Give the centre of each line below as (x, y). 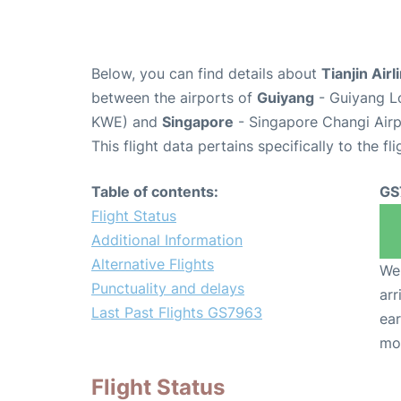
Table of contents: (155, 191)
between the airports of (174, 97)
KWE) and (127, 121)
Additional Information (167, 239)
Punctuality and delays (168, 288)
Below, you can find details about (206, 73)
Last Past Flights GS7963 (177, 312)
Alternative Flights (153, 264)
